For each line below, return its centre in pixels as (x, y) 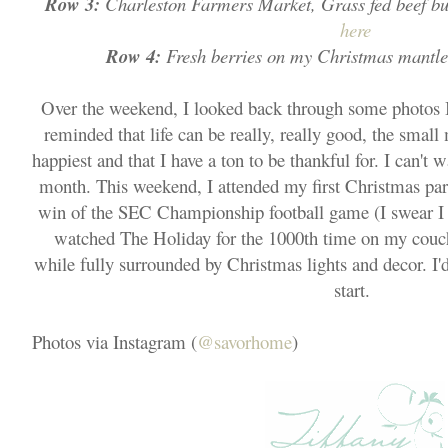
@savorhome (244, 341)
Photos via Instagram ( (114, 341)
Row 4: (133, 56)
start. (355, 289)
